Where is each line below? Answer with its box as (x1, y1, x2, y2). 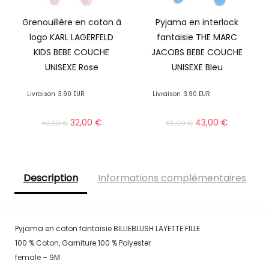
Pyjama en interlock (156, 16, 239, 29)
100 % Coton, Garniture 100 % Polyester (14, 237, 151, 248)
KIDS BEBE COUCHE (34, 46, 110, 59)
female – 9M (14, 252, 60, 262)
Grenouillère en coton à (22, 16, 121, 29)
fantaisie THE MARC (157, 31, 238, 44)
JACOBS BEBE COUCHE (151, 46, 243, 59)
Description (23, 171, 78, 186)
